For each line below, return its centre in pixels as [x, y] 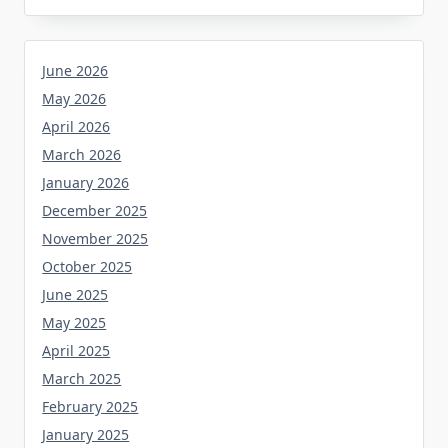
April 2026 [76, 126]
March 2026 [82, 154]
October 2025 [87, 266]
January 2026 [86, 182]
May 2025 [74, 322]
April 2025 [76, 350]
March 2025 [82, 378]
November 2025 [95, 238]
